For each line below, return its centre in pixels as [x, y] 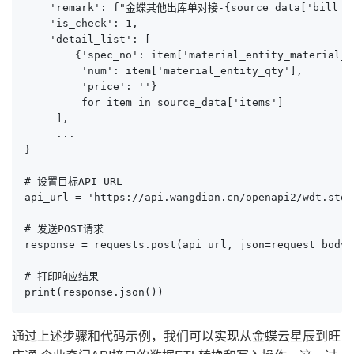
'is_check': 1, [81, 23]
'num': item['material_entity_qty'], [167, 70]
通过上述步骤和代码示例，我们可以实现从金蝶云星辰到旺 [176, 335]
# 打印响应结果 [62, 276]
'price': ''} [91, 86]
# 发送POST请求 [64, 228]
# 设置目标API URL [73, 181]
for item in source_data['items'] [154, 102]
